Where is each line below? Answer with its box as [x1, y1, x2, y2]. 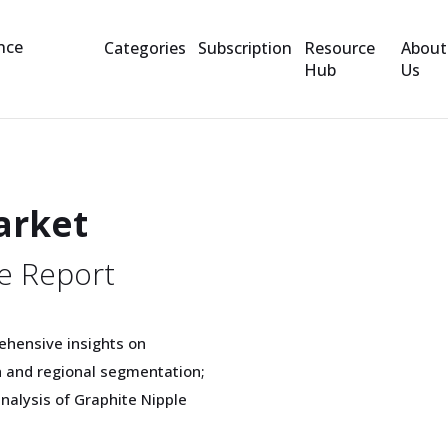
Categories [103, 37, 186, 59]
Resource [303, 37, 375, 59]
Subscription [197, 37, 292, 59]
